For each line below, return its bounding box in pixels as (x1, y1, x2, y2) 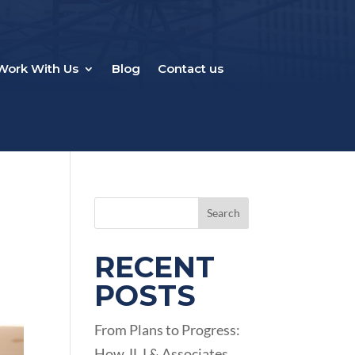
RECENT (94, 249, 216, 284)
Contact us (158, 60, 224, 76)
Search (206, 206, 240, 220)
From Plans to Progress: (94, 320, 241, 338)
